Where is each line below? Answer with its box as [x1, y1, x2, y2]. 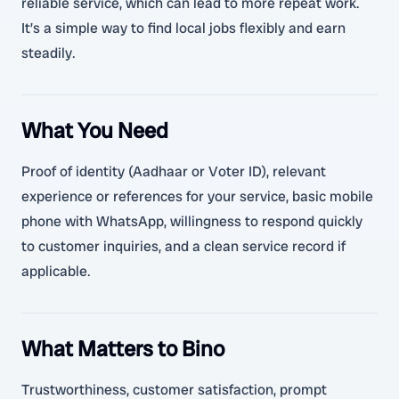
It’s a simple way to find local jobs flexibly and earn [21, 19, 346, 37]
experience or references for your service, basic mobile [21, 187, 373, 206]
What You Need [21, 117, 168, 144]
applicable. [21, 262, 91, 281]
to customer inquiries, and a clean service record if [21, 237, 346, 256]
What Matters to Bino [21, 335, 224, 362]
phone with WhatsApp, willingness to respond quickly [21, 212, 362, 231]
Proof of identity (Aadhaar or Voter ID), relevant [21, 162, 326, 181]
